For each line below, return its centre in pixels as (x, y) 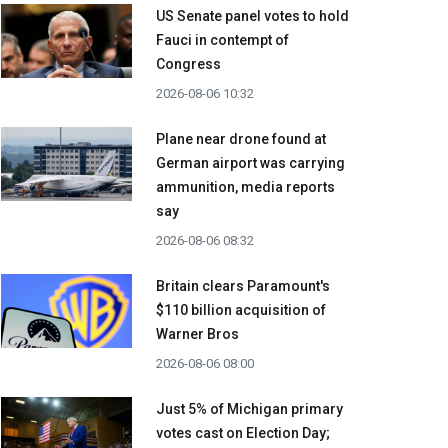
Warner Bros (197, 334)
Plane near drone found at (241, 139)
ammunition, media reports (245, 187)
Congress (188, 64)
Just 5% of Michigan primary (249, 409)
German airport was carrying (250, 163)
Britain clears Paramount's (243, 286)
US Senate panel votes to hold (252, 16)
